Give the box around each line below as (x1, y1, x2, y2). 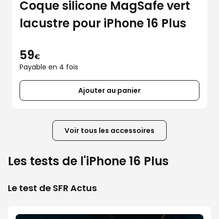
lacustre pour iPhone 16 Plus (20, 15, 186, 31)
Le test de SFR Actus (8, 182, 97, 194)
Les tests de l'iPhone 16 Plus (8, 153, 169, 169)
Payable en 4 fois (20, 62, 78, 72)
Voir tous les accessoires (65, 126, 154, 135)
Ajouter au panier (78, 86, 141, 95)
